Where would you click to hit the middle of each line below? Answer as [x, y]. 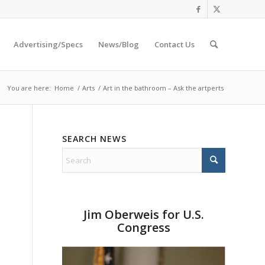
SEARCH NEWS [95, 139]
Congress [144, 227]
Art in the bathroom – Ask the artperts [163, 88]
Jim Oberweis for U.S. [144, 214]
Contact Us [174, 44]
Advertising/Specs [48, 44]
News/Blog [119, 44]
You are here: [29, 88]
